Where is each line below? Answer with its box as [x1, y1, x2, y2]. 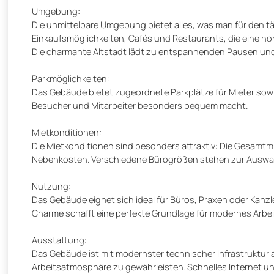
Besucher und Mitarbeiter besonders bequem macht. [32, 99, 248, 112]
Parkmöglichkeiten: [32, 72, 109, 85]
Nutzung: [32, 180, 71, 193]
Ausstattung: [32, 234, 87, 246]
